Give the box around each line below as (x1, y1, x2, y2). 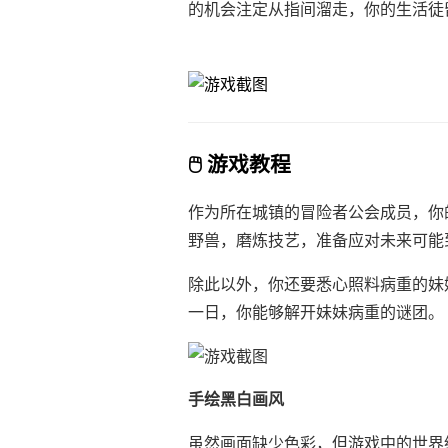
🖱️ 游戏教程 (188, 151, 291, 177)
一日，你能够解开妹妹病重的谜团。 (188, 301, 444, 322)
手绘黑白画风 (188, 388, 284, 409)
